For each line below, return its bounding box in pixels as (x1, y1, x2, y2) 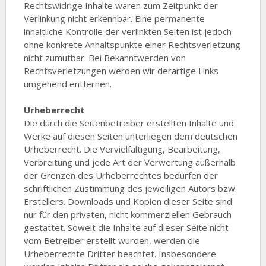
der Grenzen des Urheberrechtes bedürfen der (23, 169, 218, 181)
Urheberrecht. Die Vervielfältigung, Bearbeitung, (23, 143, 220, 155)
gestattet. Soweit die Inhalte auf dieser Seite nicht (23, 221, 229, 233)
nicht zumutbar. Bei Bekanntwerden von (23, 52, 186, 64)
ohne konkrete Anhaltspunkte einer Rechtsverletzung (23, 39, 240, 50)
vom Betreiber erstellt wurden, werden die (23, 235, 200, 246)
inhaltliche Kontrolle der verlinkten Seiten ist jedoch (23, 26, 232, 37)
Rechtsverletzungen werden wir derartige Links (23, 65, 218, 77)
